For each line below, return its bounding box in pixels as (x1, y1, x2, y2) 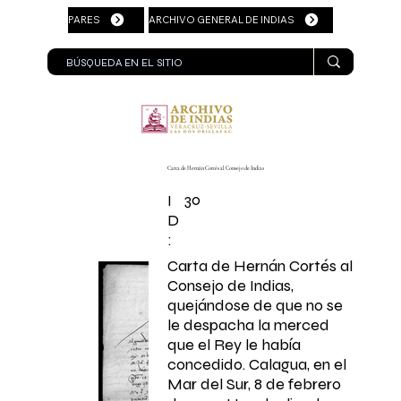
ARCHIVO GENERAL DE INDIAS (149, 13, 295, 26)
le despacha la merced (167, 314, 330, 335)
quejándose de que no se (167, 294, 344, 315)
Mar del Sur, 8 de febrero (167, 373, 342, 394)
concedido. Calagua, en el (167, 354, 347, 374)
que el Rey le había (167, 334, 302, 354)
